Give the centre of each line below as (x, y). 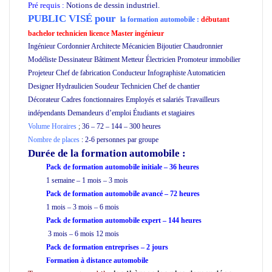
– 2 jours (154, 247)
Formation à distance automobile (97, 260)
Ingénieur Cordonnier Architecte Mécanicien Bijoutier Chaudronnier (125, 46)
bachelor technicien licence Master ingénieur (96, 33)
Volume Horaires (52, 126)
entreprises (122, 247)
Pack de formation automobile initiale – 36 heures (124, 167)
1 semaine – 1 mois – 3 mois (88, 180)
